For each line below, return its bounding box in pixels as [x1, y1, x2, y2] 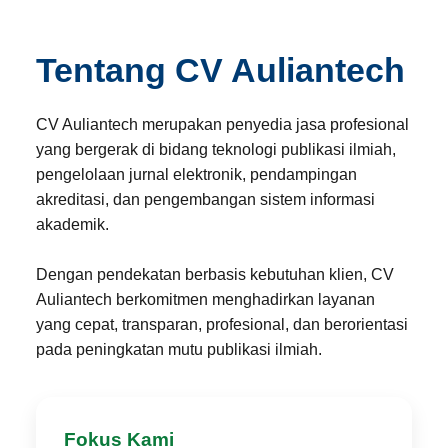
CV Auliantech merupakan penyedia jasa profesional [35, 116, 409, 133]
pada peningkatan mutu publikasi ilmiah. [35, 341, 322, 358]
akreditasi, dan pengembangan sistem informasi [35, 191, 375, 208]
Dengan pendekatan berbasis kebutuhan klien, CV [35, 266, 394, 283]
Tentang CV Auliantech [35, 51, 405, 89]
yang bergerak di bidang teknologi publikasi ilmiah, [35, 141, 396, 158]
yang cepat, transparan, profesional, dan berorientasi [35, 316, 408, 333]
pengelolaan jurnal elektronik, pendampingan [35, 166, 357, 183]
